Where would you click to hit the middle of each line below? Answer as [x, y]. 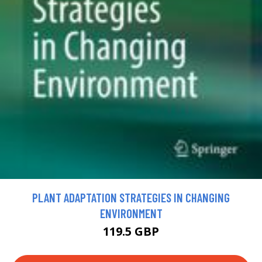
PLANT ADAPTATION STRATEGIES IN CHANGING [131, 198]
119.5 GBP [131, 232]
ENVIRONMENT [131, 213]
